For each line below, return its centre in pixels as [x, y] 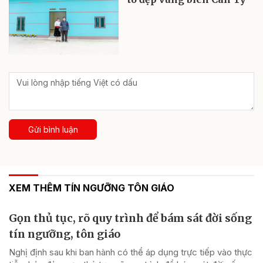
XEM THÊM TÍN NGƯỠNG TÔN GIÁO [92, 188]
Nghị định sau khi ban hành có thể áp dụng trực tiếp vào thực [131, 252]
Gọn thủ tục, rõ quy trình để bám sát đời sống [130, 218]
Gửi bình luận [53, 130]
